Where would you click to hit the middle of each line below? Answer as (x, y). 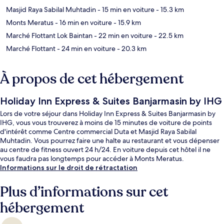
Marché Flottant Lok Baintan (49, 36)
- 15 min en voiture (125, 10)
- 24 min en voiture (85, 49)
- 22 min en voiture (122, 36)
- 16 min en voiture (83, 23)
